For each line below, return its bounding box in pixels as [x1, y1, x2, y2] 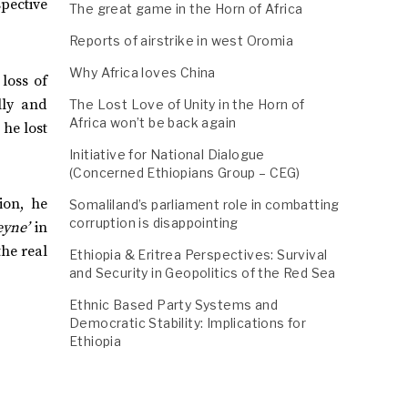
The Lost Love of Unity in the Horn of [69, 97, 305, 112]
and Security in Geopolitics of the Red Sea [69, 265, 336, 280]
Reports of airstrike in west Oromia [69, 33, 293, 48]
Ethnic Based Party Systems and [69, 297, 278, 312]
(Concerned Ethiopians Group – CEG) [69, 165, 301, 180]
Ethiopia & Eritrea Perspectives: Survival [69, 247, 328, 262]
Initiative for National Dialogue [69, 147, 265, 162]
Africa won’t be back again [69, 115, 237, 130]
